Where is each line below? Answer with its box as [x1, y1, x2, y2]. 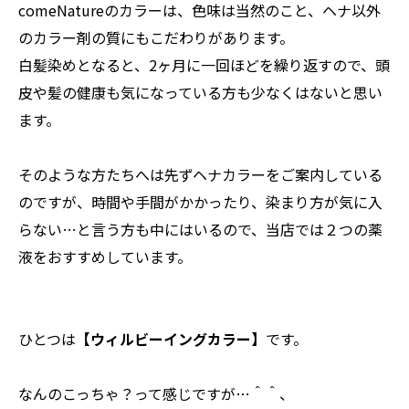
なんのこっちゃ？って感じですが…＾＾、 [18, 383, 294, 404]
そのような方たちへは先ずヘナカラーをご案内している [18, 163, 383, 185]
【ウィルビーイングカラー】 [76, 328, 266, 350]
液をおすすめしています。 [18, 246, 192, 267]
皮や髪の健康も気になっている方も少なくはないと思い [18, 81, 383, 103]
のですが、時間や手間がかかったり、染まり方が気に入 [18, 191, 383, 213]
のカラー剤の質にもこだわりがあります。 [18, 26, 294, 48]
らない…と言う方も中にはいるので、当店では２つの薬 [18, 218, 383, 240]
